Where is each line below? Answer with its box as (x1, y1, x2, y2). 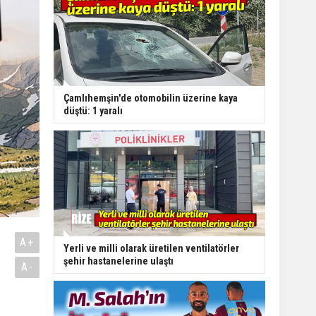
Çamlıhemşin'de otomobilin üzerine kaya (63, 92, 238, 104)
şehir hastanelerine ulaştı (63, 255, 174, 267)
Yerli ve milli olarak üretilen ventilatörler (63, 242, 239, 254)
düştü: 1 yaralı (63, 104, 123, 116)
